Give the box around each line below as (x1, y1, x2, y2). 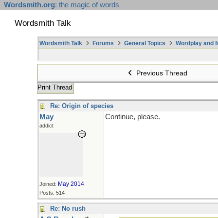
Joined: (39, 181, 58, 187)
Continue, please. (105, 113, 160, 121)
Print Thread (37, 84, 72, 91)
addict (39, 123, 54, 128)
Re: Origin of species (50, 102, 113, 109)
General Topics (124, 40, 165, 47)
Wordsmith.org (4, 1, 55, 9)
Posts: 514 (39, 190, 65, 196)
